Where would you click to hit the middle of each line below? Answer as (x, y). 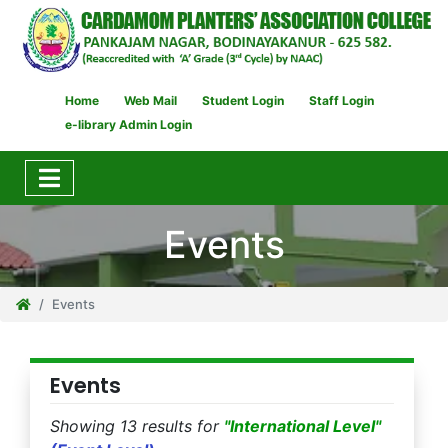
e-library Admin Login (128, 124)
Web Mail (150, 100)
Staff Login (341, 100)
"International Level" (302, 425)
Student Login (243, 100)
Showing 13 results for (137, 425)
